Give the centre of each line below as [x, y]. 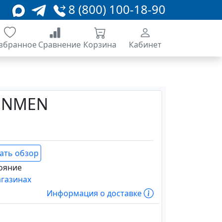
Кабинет [145, 44]
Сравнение [59, 44]
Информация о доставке [95, 193]
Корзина [100, 44]
